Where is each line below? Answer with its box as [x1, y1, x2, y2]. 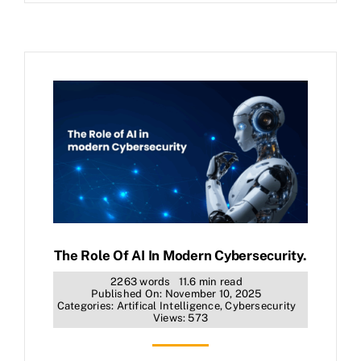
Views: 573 [152, 312, 209, 325]
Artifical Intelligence [116, 300, 220, 313]
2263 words [110, 276, 171, 288]
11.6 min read [178, 276, 243, 288]
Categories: [56, 300, 117, 313]
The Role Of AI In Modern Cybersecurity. [54, 247, 307, 264]
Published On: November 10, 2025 [91, 288, 262, 301]
